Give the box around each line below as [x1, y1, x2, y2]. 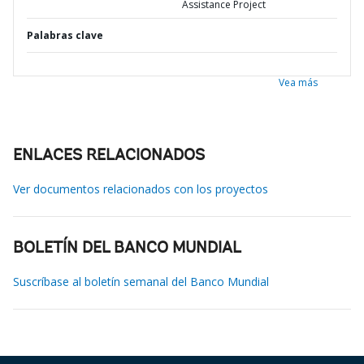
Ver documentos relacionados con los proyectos [13, 181, 268, 197]
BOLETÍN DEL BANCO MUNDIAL [13, 240, 241, 257]
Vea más [279, 76, 318, 89]
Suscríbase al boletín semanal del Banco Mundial [13, 274, 269, 289]
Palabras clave [27, 28, 103, 42]
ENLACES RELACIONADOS [13, 148, 205, 164]
